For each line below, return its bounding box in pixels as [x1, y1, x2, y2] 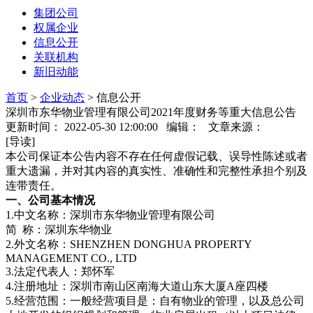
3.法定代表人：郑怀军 [6, 265, 115, 277]
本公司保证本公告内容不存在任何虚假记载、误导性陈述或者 [6, 150, 307, 162]
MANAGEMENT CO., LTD [6, 252, 137, 264]
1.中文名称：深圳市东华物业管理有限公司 [6, 209, 215, 221]
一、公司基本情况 [6, 194, 95, 206]
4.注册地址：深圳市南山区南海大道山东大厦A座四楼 [6, 280, 268, 292]
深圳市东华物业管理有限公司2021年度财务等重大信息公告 [6, 106, 296, 118]
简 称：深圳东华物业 [6, 224, 112, 235]
